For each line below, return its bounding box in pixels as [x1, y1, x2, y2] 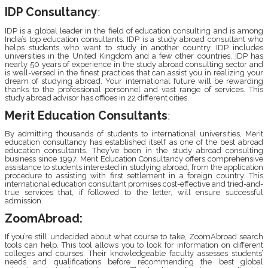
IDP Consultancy [5, 5, 98, 20]
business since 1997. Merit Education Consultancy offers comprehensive [5, 154, 263, 163]
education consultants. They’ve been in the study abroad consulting [5, 145, 263, 155]
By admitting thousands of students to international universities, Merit [5, 129, 263, 138]
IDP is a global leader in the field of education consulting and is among [5, 26, 263, 35]
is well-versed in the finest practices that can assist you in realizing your [5, 68, 263, 77]
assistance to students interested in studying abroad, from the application [5, 162, 263, 172]
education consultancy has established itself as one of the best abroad [5, 137, 263, 147]
